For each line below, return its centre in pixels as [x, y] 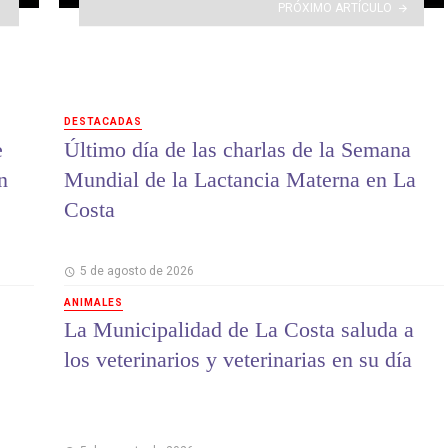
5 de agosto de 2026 [136, 270]
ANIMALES [93, 302]
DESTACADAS [103, 122]
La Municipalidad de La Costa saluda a [239, 330]
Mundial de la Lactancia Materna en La [240, 179]
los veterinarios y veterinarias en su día [238, 360]
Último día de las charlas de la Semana [237, 149]
